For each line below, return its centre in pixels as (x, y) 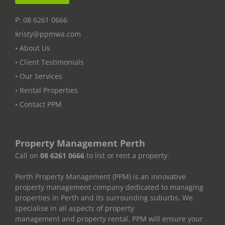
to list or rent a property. (127, 155)
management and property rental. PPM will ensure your (109, 218)
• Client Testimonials (49, 62)
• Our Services (39, 76)
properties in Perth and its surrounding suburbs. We (104, 197)
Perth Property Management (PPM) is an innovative (100, 176)
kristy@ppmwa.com (48, 34)
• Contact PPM (38, 104)
